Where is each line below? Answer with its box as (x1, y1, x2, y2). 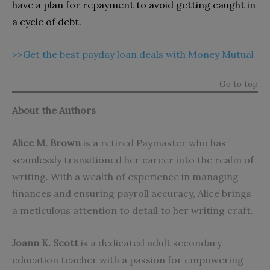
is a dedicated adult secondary (78, 236, 222, 249)
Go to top (219, 78, 258, 89)
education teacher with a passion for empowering (12, 253, 243, 266)
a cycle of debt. (12, 15, 84, 28)
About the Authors (12, 104, 96, 116)
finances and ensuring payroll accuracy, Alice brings (12, 187, 251, 199)
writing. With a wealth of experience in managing (12, 170, 239, 183)
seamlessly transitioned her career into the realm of (12, 153, 254, 166)
